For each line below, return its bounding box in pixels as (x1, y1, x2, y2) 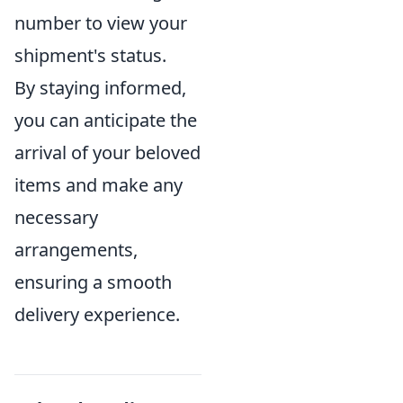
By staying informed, (14, 76, 186, 101)
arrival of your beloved (14, 140, 201, 166)
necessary (14, 205, 98, 230)
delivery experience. (14, 302, 180, 327)
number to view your (14, 11, 187, 36)
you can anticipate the (14, 108, 197, 133)
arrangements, (14, 237, 138, 263)
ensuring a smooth (14, 270, 172, 295)
